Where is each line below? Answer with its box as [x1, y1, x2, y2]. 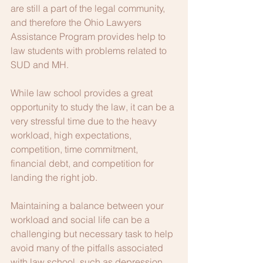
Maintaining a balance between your [11, 200, 166, 211]
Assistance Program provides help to [11, 31, 168, 42]
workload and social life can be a [11, 214, 152, 225]
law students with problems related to [11, 45, 169, 56]
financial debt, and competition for [11, 157, 156, 169]
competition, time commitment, [11, 143, 140, 155]
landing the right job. [11, 171, 104, 183]
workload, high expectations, [11, 129, 134, 141]
